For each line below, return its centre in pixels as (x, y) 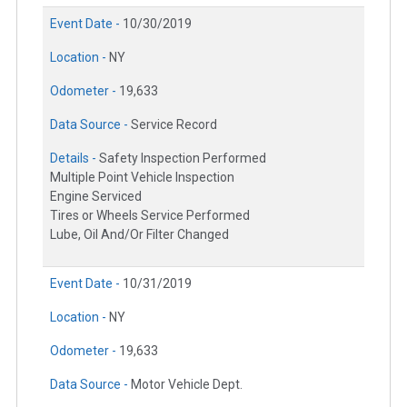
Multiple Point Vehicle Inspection (142, 178)
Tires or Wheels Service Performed (150, 216)
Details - (74, 159)
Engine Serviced (96, 197)
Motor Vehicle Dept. (187, 385)
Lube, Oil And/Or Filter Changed (139, 235)
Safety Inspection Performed (183, 159)
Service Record (174, 125)
